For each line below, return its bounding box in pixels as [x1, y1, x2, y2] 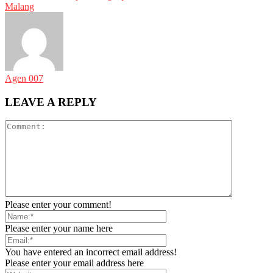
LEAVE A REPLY [5, 95, 97, 108]
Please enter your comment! [5, 199, 112, 210]
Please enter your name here [5, 223, 113, 234]
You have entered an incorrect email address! [5, 247, 177, 258]
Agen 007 [5, 73, 43, 83]
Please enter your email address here [5, 258, 144, 269]
